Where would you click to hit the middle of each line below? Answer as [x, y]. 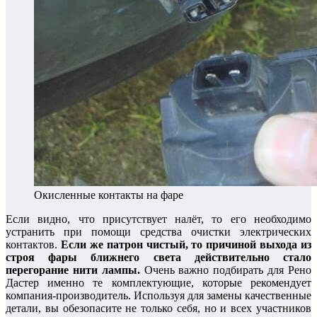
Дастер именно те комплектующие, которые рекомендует [158, 282]
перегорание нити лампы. [73, 270]
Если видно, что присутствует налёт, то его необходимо [158, 219]
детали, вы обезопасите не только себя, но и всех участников [158, 308]
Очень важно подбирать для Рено [226, 270]
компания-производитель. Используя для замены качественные [158, 295]
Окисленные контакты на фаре [109, 195]
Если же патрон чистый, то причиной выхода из [186, 244]
